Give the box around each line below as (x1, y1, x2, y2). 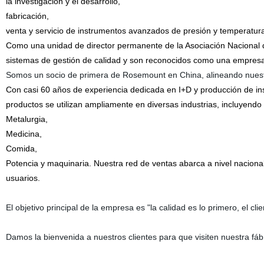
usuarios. (5, 173, 40, 183)
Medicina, (5, 129, 42, 138)
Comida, (5, 144, 37, 153)
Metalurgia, (5, 114, 48, 124)
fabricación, (5, 11, 49, 21)
